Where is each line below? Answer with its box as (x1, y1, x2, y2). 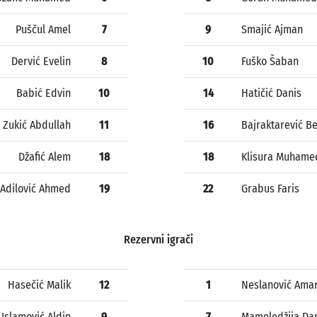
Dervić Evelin (11, 54, 71, 69)
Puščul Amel (16, 23, 71, 37)
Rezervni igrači (124, 233, 193, 247)
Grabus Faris (241, 182, 299, 196)
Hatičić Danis (241, 86, 301, 100)
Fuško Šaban (241, 54, 299, 69)
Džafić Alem (18, 150, 71, 164)
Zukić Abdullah (3, 118, 71, 132)
